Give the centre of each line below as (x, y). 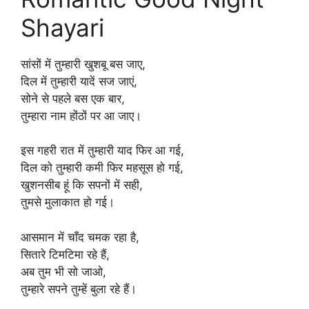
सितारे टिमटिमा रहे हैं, (65, 254)
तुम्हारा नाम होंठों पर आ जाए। (81, 116)
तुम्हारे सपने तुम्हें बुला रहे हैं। (79, 289)
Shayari (62, 27)
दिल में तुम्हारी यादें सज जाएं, (79, 81)
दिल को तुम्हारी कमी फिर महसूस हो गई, (102, 168)
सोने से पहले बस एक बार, (73, 98)
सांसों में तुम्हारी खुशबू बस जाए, (83, 64)
